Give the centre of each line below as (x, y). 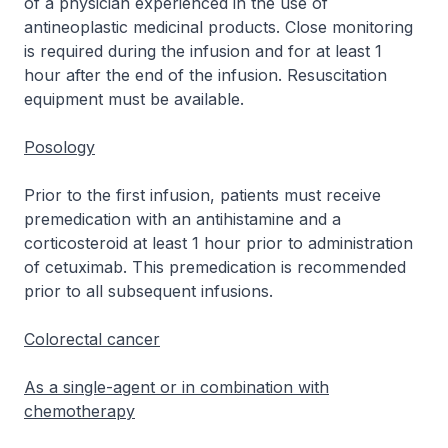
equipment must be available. (134, 99)
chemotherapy (79, 411)
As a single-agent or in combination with (176, 387)
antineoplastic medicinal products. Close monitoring (218, 27)
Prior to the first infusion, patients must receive (202, 195)
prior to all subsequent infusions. (148, 291)
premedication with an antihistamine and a (182, 219)
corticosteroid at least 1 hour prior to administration (218, 243)
